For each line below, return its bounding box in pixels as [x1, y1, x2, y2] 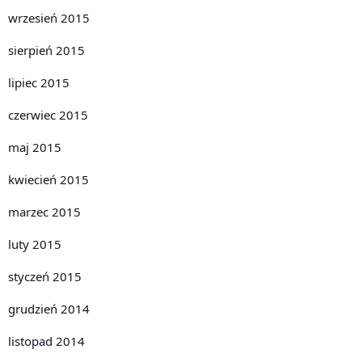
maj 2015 [8, 139, 61, 156]
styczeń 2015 [8, 268, 82, 285]
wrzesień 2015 [8, 10, 90, 27]
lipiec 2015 [8, 74, 69, 91]
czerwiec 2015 [8, 107, 88, 124]
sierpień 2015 [8, 42, 85, 59]
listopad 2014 [8, 333, 85, 350]
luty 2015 [8, 236, 61, 253]
